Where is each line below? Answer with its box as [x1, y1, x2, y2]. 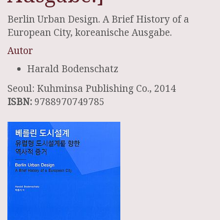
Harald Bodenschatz [27, 62, 118, 75]
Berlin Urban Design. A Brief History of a [7, 12, 189, 26]
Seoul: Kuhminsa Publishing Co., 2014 [7, 82, 176, 95]
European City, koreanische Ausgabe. [7, 26, 172, 39]
